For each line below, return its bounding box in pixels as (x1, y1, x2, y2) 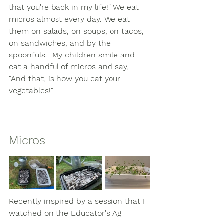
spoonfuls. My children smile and (9, 50, 137, 59)
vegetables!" (9, 85, 55, 95)
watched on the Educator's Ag (9, 208, 124, 218)
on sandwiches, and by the (9, 38, 113, 48)
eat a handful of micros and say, (9, 61, 131, 71)
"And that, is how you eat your (9, 73, 123, 83)
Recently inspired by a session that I (9, 196, 147, 206)
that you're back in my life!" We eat (9, 2, 141, 12)
